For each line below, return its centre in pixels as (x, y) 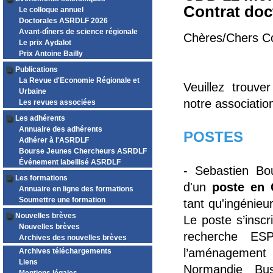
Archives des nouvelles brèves (73, 238)
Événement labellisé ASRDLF (70, 162)
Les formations (41, 178)
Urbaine (33, 91)
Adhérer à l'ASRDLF (54, 140)
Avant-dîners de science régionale (78, 32)
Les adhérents (40, 118)
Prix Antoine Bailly (51, 54)
